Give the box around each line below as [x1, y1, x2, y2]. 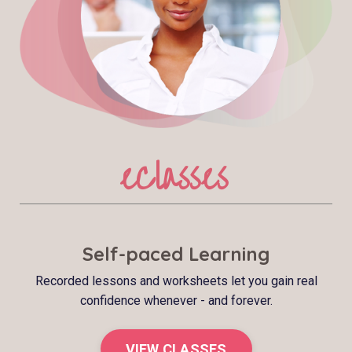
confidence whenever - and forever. [79, 293, 273, 309]
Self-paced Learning [82, 242, 269, 266]
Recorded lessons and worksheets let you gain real [35, 273, 317, 289]
